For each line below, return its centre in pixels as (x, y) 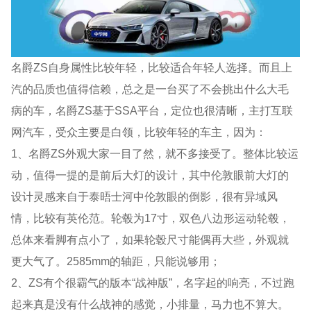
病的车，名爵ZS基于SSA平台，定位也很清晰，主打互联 (152, 110)
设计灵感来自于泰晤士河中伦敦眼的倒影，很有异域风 (145, 196)
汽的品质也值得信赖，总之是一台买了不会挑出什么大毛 (150, 89)
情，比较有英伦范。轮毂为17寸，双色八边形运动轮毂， (151, 218)
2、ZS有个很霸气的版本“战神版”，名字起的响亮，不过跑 (153, 282)
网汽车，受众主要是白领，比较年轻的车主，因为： (139, 132)
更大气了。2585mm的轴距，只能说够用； (116, 261)
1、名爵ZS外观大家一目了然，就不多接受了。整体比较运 (155, 153)
